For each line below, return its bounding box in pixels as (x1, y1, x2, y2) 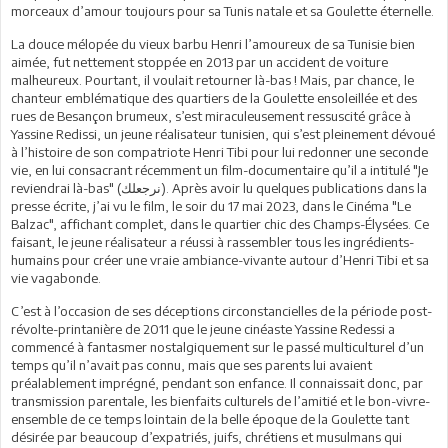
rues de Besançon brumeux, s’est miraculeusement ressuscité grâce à (11, 108, 411, 125)
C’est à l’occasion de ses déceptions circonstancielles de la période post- (11, 303, 432, 320)
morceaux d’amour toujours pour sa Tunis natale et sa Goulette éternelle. (11, 3, 434, 20)
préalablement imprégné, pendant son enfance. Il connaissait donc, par (11, 375, 423, 392)
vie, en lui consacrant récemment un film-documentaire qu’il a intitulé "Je (11, 162, 428, 179)
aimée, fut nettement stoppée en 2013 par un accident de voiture (11, 54, 388, 71)
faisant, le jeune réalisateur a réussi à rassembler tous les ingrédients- (11, 234, 414, 251)
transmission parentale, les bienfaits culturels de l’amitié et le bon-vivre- (11, 393, 430, 410)
